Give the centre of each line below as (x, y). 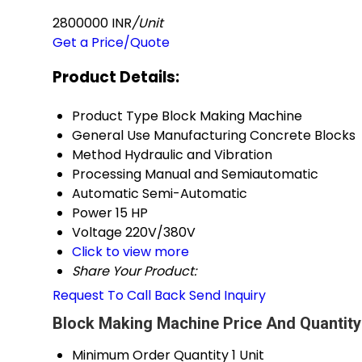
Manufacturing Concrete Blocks (255, 136)
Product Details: (116, 77)
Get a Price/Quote (111, 42)
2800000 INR (92, 23)
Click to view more (130, 252)
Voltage (97, 233)
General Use (111, 136)
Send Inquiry (227, 296)
